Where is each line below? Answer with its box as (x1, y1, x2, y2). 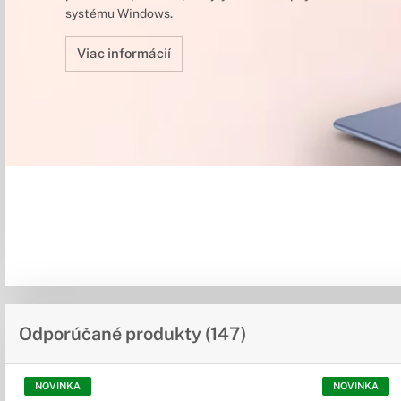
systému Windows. (64, 6, 173, 21)
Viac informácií (76, 46, 171, 62)
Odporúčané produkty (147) (19, 323, 246, 346)
